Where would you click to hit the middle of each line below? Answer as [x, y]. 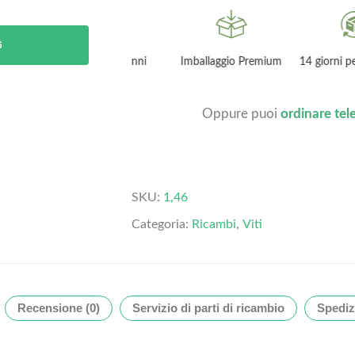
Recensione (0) [59, 308]
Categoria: [161, 225]
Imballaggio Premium [192, 61]
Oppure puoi [241, 113]
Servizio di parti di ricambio [208, 308]
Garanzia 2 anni [71, 61]
